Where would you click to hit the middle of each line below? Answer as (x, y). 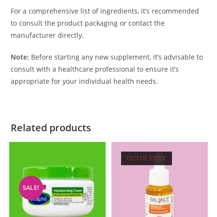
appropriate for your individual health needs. (85, 81)
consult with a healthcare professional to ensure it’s (95, 69)
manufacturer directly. (47, 35)
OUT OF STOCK (147, 158)
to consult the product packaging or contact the (88, 23)
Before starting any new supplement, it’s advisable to (117, 57)
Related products (51, 128)
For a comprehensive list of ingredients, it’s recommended (105, 11)
